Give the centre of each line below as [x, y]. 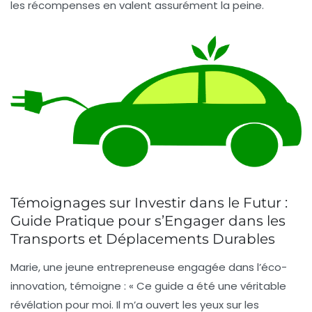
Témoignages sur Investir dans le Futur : [149, 202]
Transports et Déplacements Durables [143, 239]
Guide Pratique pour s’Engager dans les [148, 220]
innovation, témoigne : [70, 286]
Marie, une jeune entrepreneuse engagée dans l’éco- [149, 267]
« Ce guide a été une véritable [208, 286]
